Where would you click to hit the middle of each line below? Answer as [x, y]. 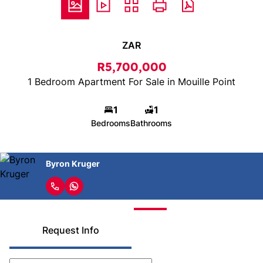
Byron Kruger [73, 163]
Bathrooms [151, 123]
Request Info [70, 230]
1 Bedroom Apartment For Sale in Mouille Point [131, 82]
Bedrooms [111, 123]
